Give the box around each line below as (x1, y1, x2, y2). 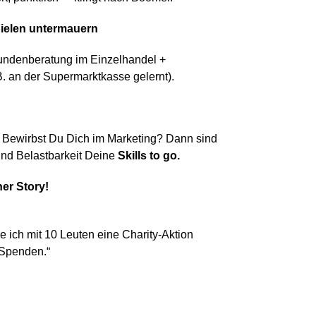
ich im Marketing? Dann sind (74, 133, 217, 145)
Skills (117, 150, 150, 162)
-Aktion (157, 229, 193, 241)
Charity (121, 229, 158, 241)
